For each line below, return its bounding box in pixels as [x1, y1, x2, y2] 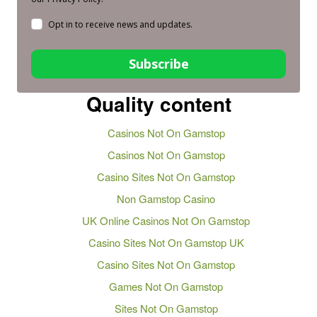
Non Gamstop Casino [117, 190, 216, 206]
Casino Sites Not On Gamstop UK [88, 234, 244, 250]
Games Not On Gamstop [109, 278, 224, 294]
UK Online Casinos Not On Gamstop [82, 212, 250, 228]
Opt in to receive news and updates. [48, 18, 192, 30]
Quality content [86, 88, 231, 118]
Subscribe [128, 54, 189, 72]
